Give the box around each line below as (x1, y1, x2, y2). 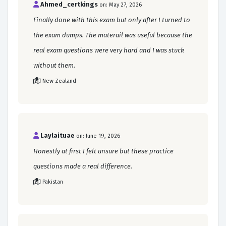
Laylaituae (39, 131, 76, 139)
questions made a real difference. (33, 162, 132, 170)
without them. (33, 61, 75, 69)
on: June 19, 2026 (76, 132, 120, 139)
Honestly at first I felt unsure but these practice (33, 147, 174, 155)
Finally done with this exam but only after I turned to (33, 16, 190, 24)
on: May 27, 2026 (99, 1, 142, 8)
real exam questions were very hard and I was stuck (33, 46, 184, 54)
